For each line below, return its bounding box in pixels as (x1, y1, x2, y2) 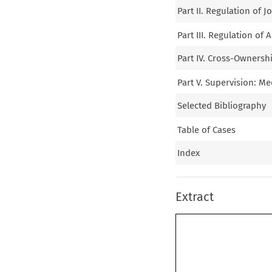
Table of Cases (177, 124, 236, 135)
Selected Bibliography (177, 100, 267, 112)
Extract (175, 189, 214, 205)
